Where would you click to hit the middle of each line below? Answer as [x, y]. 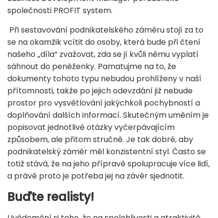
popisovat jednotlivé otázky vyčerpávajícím [91, 127]
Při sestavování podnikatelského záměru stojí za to [105, 30]
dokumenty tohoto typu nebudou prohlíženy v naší [104, 78]
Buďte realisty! [51, 197]
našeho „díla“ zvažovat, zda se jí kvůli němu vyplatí [103, 54]
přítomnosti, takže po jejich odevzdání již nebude [100, 91]
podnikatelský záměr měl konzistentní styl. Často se [107, 151]
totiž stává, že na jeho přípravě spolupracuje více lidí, [109, 163]
